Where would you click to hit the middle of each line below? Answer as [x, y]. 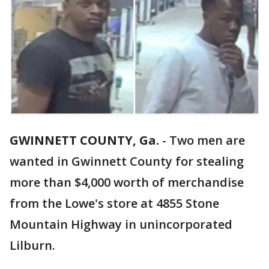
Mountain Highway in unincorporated [121, 225]
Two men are [207, 141]
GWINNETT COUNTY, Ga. [84, 141]
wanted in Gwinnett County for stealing [127, 162]
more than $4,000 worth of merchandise [127, 183]
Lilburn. [32, 246]
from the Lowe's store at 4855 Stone [114, 204]
